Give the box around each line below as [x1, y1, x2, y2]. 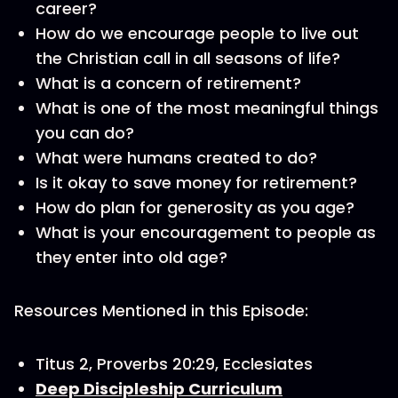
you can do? [36, 122, 134, 144]
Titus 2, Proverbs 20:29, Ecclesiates [36, 353, 313, 375]
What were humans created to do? [36, 147, 317, 169]
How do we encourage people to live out [36, 22, 359, 44]
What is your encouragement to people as [36, 221, 376, 243]
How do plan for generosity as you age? [36, 196, 354, 219]
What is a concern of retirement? [36, 72, 301, 94]
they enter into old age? [36, 246, 227, 268]
